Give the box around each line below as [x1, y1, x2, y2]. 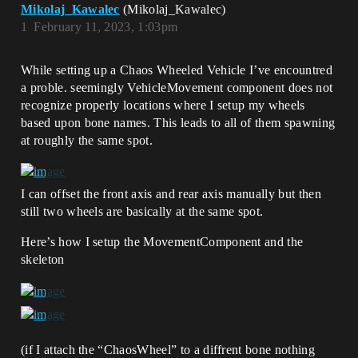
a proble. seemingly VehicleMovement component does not [21, 81, 333, 94]
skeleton [21, 253, 65, 267]
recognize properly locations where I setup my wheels [21, 98, 305, 112]
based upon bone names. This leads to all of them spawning [21, 116, 336, 129]
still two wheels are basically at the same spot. [21, 205, 264, 219]
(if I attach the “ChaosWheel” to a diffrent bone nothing [21, 342, 315, 356]
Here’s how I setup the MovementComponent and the [21, 235, 304, 249]
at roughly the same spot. [21, 133, 153, 147]
